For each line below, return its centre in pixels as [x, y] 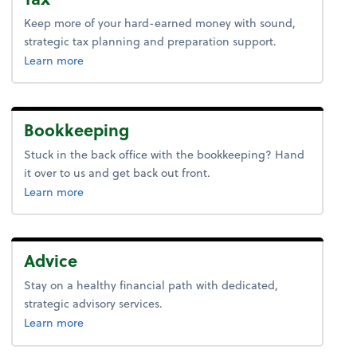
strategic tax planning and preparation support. [151, 41]
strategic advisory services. [94, 304]
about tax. [110, 60]
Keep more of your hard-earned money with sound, [160, 23]
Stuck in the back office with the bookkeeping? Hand [165, 154]
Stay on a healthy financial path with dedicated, [151, 285]
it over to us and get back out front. [118, 172]
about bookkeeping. [136, 190]
